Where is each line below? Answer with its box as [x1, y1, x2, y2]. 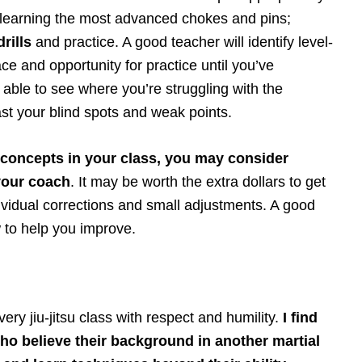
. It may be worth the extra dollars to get [70, 173, 326, 190]
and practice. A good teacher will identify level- [32, 33, 333, 50]
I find [283, 309, 318, 326]
